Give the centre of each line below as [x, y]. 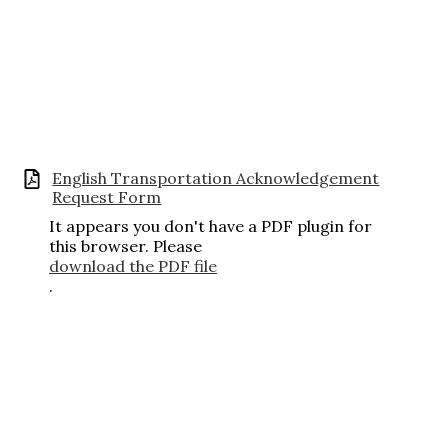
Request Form [107, 197]
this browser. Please [125, 245]
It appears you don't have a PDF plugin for [210, 225]
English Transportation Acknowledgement [216, 178]
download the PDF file [133, 265]
